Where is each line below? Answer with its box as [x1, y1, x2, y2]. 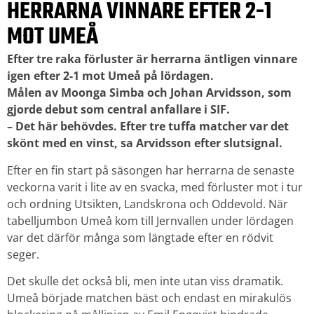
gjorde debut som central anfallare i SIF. [7, 102, 230, 118]
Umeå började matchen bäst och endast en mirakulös [7, 290, 292, 306]
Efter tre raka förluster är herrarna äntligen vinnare [7, 51, 297, 67]
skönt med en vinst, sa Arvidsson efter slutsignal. [7, 135, 282, 151]
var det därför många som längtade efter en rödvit [7, 229, 273, 245]
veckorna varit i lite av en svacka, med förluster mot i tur [7, 179, 303, 195]
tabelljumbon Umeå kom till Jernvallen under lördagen [7, 212, 294, 228]
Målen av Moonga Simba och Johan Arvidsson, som [7, 85, 292, 101]
